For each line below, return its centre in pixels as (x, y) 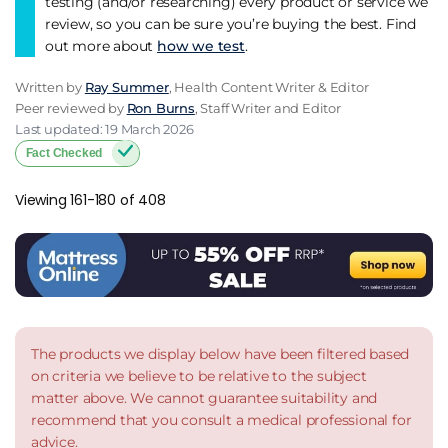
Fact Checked (64, 152)
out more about (101, 45)
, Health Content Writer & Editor (268, 86)
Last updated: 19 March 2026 (104, 128)
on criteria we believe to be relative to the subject (199, 376)
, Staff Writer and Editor (267, 107)
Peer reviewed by (71, 107)
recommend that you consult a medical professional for (221, 420)
